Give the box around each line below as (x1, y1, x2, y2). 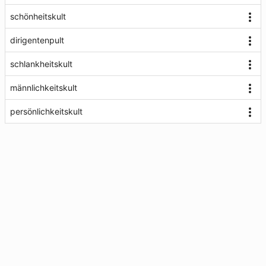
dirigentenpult (10, 35, 64, 45)
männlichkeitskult (10, 83, 77, 93)
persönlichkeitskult (10, 106, 83, 116)
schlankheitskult (10, 59, 72, 69)
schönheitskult (10, 11, 66, 21)
